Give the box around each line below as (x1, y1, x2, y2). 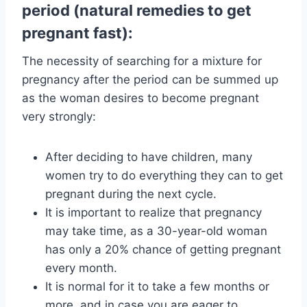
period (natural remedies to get (22, 1, 251, 20)
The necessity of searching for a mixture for (22, 54, 262, 69)
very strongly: (22, 110, 96, 124)
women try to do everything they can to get (45, 169, 283, 183)
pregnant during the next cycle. (45, 187, 217, 201)
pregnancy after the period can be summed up (22, 73, 278, 87)
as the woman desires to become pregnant (22, 91, 259, 106)
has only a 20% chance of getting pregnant (45, 243, 281, 257)
